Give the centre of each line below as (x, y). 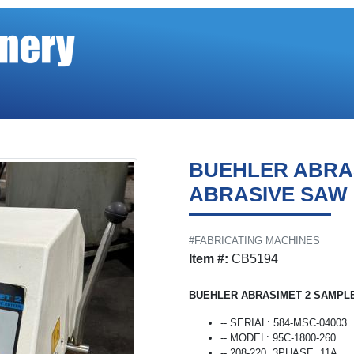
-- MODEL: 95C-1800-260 (278, 338)
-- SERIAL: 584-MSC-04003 (284, 323)
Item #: (209, 259)
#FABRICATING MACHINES (254, 241)
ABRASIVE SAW (268, 194)
